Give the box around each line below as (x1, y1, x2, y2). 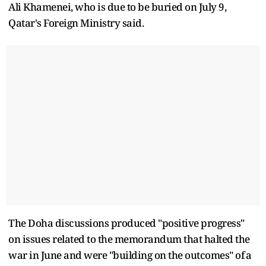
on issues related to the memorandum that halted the (8, 232, 250, 246)
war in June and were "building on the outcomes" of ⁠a (8, 248, 252, 262)
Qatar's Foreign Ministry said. (8, 15, 144, 30)
